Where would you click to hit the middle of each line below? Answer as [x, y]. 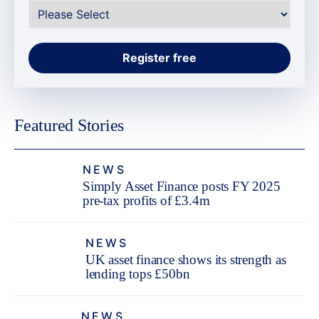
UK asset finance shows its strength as [185, 259]
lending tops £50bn [137, 273]
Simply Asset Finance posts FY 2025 [182, 186]
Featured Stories [69, 125]
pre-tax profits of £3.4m [146, 200]
